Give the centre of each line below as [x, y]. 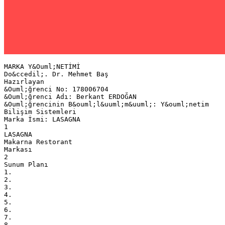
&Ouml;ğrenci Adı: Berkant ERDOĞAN [70, 96]
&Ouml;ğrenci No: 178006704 [56, 89]
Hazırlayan [24, 81]
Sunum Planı [26, 164]
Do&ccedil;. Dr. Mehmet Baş [56, 74]
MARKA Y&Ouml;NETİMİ [42, 66]
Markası [18, 149]
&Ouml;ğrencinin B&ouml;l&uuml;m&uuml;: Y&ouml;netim [106, 104]
